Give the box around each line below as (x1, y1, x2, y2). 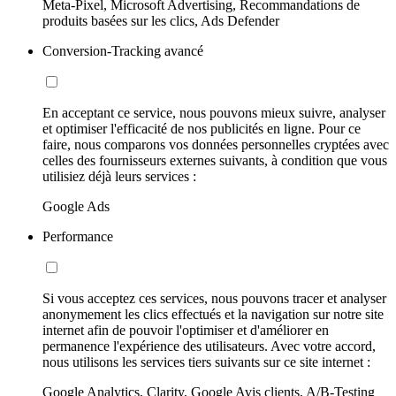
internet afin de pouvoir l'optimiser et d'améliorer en (42, 323, 329, 339)
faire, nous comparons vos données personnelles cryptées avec (42, 137, 389, 153)
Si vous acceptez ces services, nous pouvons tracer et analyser (42, 291, 386, 307)
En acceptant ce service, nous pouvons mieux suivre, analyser (42, 105, 385, 121)
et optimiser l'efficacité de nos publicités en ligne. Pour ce (42, 121, 361, 137)
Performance (42, 229, 113, 245)
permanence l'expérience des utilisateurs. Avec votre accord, (42, 339, 376, 354)
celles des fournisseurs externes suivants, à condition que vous (42, 153, 387, 169)
